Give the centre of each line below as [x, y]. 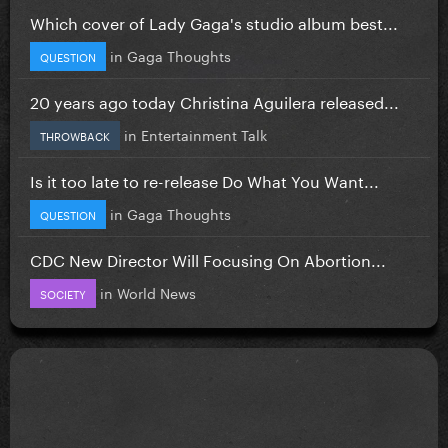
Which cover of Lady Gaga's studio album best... [214, 21]
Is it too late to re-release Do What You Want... [204, 179]
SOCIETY [63, 292]
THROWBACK [75, 134]
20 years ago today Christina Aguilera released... [214, 100]
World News [156, 291]
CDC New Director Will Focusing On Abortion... [208, 258]
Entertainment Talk [204, 133]
